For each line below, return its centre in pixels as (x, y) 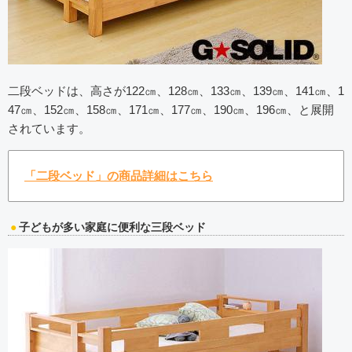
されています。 (49, 129)
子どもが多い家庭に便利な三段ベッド (112, 227)
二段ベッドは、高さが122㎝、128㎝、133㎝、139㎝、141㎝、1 (176, 91)
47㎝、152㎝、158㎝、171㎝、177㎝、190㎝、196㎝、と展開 (171, 110)
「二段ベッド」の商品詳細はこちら (119, 176)
